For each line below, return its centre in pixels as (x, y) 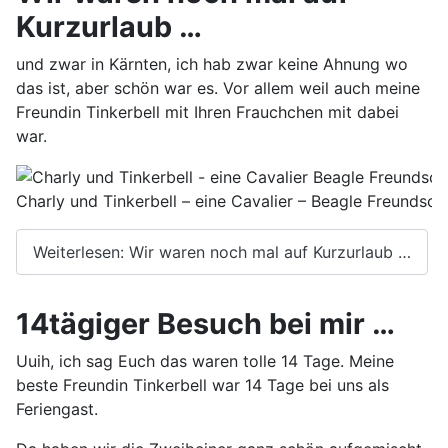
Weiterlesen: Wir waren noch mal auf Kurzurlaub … (222, 251)
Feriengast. (57, 408)
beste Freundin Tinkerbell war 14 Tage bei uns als (202, 384)
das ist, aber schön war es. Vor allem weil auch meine (218, 87)
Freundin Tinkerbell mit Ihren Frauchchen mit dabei (207, 111)
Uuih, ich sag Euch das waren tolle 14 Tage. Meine (205, 360)
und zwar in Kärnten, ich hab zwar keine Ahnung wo (212, 63)
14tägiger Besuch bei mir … (205, 323)
